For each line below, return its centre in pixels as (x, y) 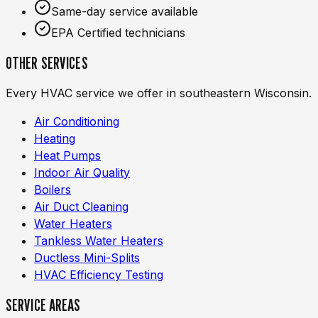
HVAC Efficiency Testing (99, 274)
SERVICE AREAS (43, 305)
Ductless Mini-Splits (87, 257)
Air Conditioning (77, 121)
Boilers (53, 189)
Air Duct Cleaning (81, 206)
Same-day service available (125, 11)
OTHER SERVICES (47, 62)
